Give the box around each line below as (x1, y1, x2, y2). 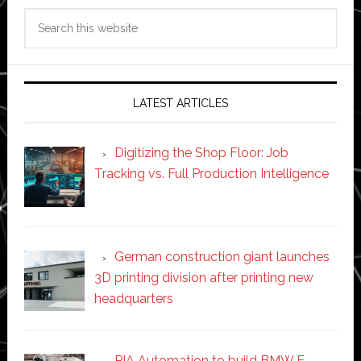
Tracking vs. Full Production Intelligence (93, 166, 329, 182)
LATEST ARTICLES (132, 97, 228, 110)
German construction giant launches (114, 248, 330, 264)
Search (23, 10, 64, 26)
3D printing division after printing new (93, 269, 313, 285)
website (23, 52, 70, 68)
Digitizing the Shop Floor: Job (114, 145, 288, 161)
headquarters (93, 290, 173, 306)
